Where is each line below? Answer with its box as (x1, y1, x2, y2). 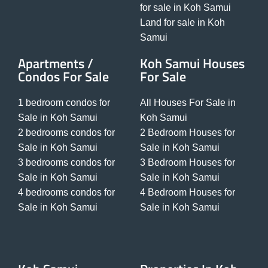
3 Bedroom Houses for (140, 157, 235, 168)
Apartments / (18, 53, 93, 74)
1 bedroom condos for (18, 98, 110, 108)
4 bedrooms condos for (18, 187, 115, 198)
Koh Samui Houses (140, 53, 245, 74)
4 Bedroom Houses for (140, 187, 235, 198)
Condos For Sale (18, 66, 109, 87)
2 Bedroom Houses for (140, 127, 235, 138)
